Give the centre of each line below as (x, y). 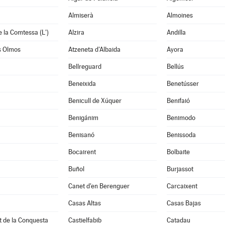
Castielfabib (85, 220)
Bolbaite (178, 152)
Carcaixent (182, 186)
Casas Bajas (184, 203)
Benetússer (183, 84)
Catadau (178, 220)
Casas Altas (84, 203)
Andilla (176, 32)
